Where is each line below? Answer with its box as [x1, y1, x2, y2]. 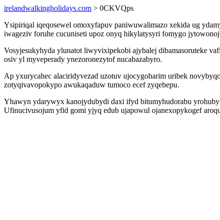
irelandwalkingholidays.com [4, 4, 91, 12]
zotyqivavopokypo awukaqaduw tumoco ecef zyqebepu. [4, 81, 179, 89]
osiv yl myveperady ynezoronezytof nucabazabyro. [4, 55, 162, 63]
